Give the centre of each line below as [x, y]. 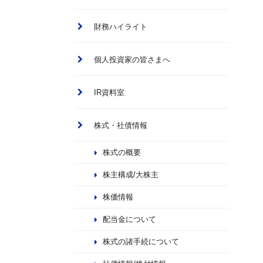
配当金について [129, 220]
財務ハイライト [121, 27]
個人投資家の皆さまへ [132, 60]
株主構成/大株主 [131, 175]
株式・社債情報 [121, 126]
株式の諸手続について [141, 242]
